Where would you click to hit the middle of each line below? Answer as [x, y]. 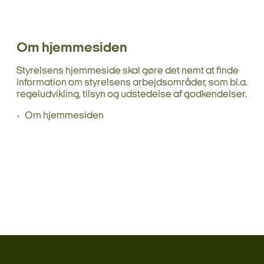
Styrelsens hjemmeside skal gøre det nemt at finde [128, 71]
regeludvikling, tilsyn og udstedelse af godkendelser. [132, 94]
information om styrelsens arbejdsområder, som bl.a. [132, 82]
